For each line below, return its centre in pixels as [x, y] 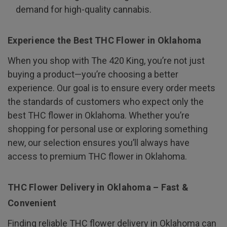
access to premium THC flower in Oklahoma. [97, 156]
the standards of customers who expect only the [106, 101]
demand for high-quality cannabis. [84, 9]
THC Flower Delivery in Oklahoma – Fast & [98, 187]
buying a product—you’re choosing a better [93, 74]
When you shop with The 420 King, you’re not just [106, 60]
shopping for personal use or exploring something [108, 129]
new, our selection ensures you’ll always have [99, 142]
